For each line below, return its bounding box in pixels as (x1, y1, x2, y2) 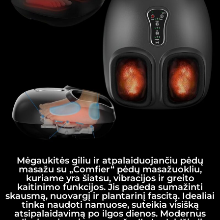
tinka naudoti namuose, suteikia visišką (21, 199, 199, 210)
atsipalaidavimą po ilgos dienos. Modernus (14, 208, 206, 219)
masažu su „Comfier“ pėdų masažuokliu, (18, 164, 202, 175)
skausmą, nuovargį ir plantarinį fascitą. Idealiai (5, 190, 215, 201)
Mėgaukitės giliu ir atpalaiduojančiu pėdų (17, 155, 203, 166)
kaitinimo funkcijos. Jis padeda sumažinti (17, 181, 203, 192)
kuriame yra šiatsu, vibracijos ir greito (26, 172, 194, 184)
